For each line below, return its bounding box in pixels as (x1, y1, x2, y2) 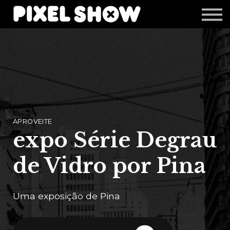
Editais (95, 38, 135, 52)
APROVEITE (13, 118, 52, 126)
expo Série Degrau (13, 127, 217, 154)
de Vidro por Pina (13, 153, 206, 179)
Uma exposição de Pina (13, 190, 120, 202)
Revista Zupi (80, 20, 150, 34)
